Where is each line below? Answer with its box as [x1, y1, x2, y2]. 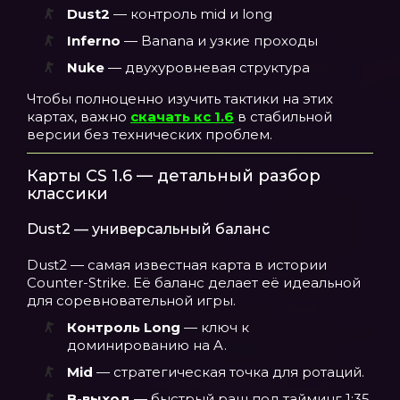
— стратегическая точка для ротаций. [93, 363, 364, 380]
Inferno [67, 32, 121, 49]
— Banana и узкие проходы [121, 32, 318, 49]
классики [27, 184, 108, 204]
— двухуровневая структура [104, 59, 310, 76]
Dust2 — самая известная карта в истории [27, 256, 327, 273]
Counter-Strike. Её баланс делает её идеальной [27, 274, 361, 291]
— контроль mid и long [110, 5, 272, 22]
